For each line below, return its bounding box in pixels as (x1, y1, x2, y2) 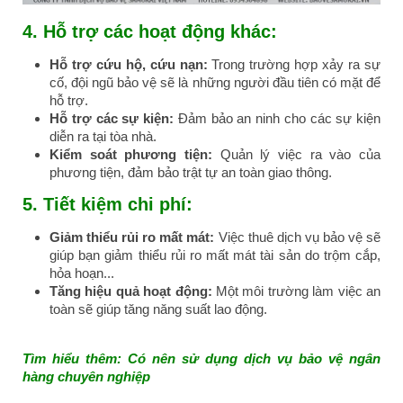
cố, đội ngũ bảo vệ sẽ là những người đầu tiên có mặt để (49, 75, 381, 91)
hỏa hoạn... (49, 265, 114, 282)
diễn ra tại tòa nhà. (49, 129, 157, 145)
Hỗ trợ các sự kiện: (49, 111, 178, 127)
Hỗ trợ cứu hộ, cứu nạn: (49, 57, 208, 73)
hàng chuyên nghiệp (22, 369, 150, 385)
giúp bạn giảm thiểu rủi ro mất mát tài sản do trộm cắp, (49, 247, 381, 264)
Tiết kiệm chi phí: (43, 194, 193, 215)
